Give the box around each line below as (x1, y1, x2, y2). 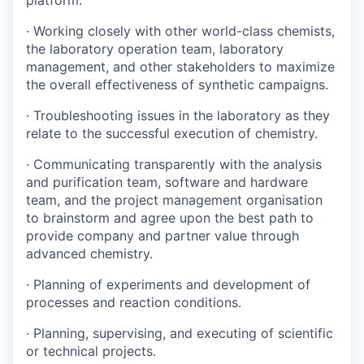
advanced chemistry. (26, 245, 153, 262)
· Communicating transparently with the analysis (26, 156, 322, 173)
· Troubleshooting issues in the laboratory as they (26, 107, 330, 124)
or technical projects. (26, 343, 156, 360)
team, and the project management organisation (26, 192, 323, 209)
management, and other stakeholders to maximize (26, 58, 335, 76)
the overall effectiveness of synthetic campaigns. (26, 76, 328, 93)
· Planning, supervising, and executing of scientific (26, 325, 333, 342)
